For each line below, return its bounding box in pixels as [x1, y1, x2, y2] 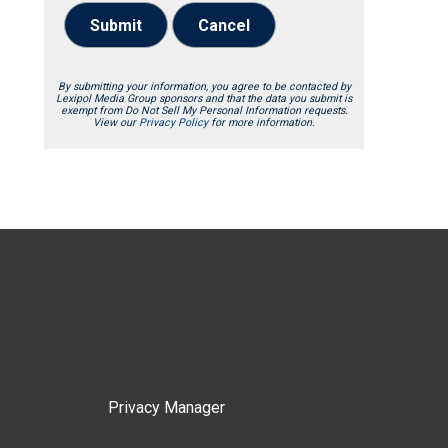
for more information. [208, 115, 315, 129]
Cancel [198, 16, 250, 35]
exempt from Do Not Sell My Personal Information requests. [60, 103, 348, 117]
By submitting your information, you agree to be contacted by [57, 79, 351, 93]
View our [93, 115, 139, 129]
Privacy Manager [108, 398, 225, 418]
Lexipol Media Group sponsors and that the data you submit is [56, 91, 352, 105]
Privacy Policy [139, 115, 208, 129]
